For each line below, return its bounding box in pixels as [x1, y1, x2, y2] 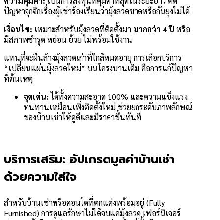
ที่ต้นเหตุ [4, 73, 33, 84]
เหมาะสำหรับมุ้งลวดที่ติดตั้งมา [32, 24, 133, 35]
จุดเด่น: [24, 91, 49, 102]
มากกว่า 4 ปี [133, 24, 174, 35]
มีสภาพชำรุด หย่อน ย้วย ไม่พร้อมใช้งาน [4, 34, 132, 45]
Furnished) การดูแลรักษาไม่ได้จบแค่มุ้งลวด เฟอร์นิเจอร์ [4, 208, 181, 219]
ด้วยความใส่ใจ [4, 168, 77, 186]
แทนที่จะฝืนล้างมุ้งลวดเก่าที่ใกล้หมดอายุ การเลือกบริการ [4, 53, 182, 63]
